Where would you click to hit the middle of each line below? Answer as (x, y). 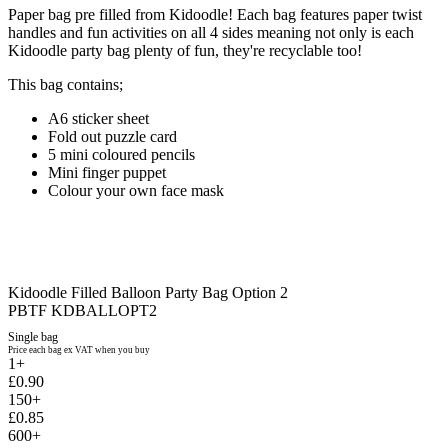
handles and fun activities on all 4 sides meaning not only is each (211, 32)
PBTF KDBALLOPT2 (82, 310)
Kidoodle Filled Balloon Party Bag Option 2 (148, 292)
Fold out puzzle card (112, 136)
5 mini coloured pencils (121, 154)
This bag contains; (65, 84)
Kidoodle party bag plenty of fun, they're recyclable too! (185, 50)
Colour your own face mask (136, 190)
